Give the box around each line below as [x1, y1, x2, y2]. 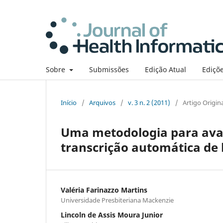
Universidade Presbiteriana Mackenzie [61, 195, 174, 205]
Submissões [89, 64, 129, 74]
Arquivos [89, 98, 115, 107]
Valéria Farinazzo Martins [61, 185, 147, 195]
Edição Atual [144, 64, 186, 74]
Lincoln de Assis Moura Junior [61, 210, 163, 220]
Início [61, 98, 77, 107]
